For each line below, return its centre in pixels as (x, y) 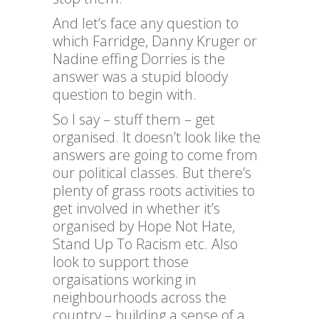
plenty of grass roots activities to (154, 191)
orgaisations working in (125, 280)
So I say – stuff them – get (134, 120)
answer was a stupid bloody (140, 77)
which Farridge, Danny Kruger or (155, 41)
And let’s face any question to (146, 23)
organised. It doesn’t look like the (157, 137)
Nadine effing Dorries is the (139, 59)
